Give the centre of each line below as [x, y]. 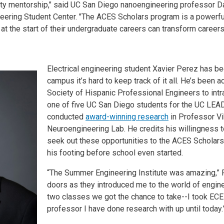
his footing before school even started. [116, 152]
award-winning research [127, 116]
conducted [66, 116]
